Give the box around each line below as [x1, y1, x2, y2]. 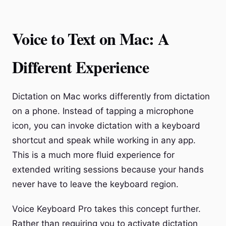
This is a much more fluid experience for [12, 150, 175, 160]
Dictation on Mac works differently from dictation [12, 91, 210, 101]
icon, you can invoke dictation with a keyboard [12, 121, 200, 131]
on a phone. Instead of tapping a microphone [12, 106, 194, 116]
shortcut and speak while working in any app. [12, 135, 196, 145]
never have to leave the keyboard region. [12, 179, 179, 189]
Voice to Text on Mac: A [12, 27, 169, 50]
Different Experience [12, 55, 149, 79]
